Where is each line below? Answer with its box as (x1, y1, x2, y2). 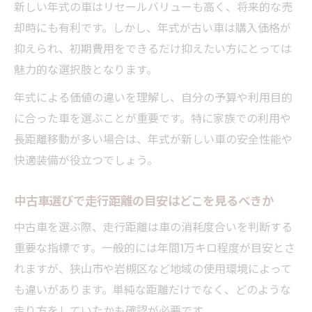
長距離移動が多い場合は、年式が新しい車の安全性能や (14, 130, 292, 147)
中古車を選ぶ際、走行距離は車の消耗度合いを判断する (14, 217, 292, 235)
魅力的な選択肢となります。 (14, 60, 157, 77)
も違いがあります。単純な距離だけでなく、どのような (14, 280, 291, 297)
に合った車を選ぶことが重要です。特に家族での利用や (14, 109, 291, 126)
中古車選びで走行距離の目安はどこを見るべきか (14, 190, 274, 209)
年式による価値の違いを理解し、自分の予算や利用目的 (14, 88, 292, 105)
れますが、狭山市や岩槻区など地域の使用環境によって (14, 259, 292, 276)
